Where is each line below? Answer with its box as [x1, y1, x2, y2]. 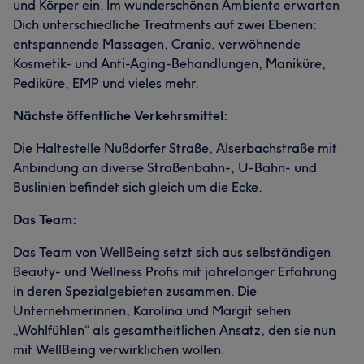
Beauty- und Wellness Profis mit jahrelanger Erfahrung [13, 263, 337, 279]
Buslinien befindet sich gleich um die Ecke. [13, 179, 262, 195]
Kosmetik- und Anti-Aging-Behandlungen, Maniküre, [13, 55, 326, 71]
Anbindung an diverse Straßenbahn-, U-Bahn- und [13, 159, 317, 175]
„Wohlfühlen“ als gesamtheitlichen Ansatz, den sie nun [13, 322, 336, 338]
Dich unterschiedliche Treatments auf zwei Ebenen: [13, 16, 316, 32]
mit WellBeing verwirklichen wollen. [13, 341, 225, 357]
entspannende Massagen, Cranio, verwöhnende [13, 36, 301, 52]
